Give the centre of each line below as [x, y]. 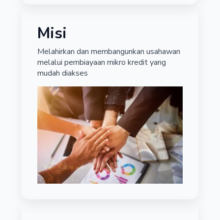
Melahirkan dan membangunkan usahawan [109, 52]
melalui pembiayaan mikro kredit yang [102, 63]
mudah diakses [63, 73]
